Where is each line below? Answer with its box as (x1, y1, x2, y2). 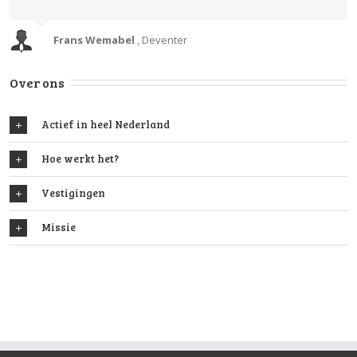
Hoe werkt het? (41, 151, 119, 166)
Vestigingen (41, 185, 105, 200)
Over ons (10, 73, 65, 91)
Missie (41, 219, 76, 234)
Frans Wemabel (53, 32, 137, 47)
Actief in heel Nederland (41, 116, 170, 131)
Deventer (139, 32, 187, 47)
